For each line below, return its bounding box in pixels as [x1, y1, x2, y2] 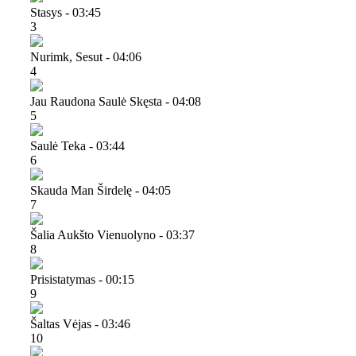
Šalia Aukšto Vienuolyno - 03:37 [30, 227, 195, 242]
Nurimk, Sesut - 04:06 [30, 49, 141, 64]
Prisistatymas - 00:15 [30, 272, 134, 286]
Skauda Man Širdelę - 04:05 [30, 183, 171, 197]
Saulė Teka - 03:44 [30, 138, 125, 153]
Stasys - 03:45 [30, 5, 101, 19]
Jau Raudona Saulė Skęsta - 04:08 [30, 94, 201, 108]
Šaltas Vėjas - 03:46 [30, 316, 130, 331]
